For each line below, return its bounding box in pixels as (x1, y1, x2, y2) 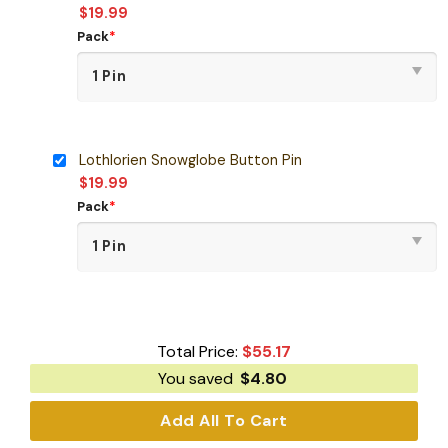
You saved (158, 368, 237, 390)
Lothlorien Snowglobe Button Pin (78, 150, 302, 169)
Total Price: (157, 341, 242, 363)
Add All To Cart (160, 410, 288, 432)
